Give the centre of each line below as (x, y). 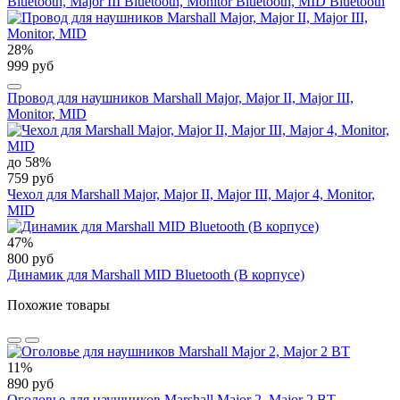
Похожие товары (58, 305)
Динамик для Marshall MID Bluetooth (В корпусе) (156, 275)
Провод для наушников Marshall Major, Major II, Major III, (180, 98)
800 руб (30, 259)
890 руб (30, 384)
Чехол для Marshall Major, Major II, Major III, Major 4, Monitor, (191, 195)
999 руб (30, 66)
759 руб (30, 179)
